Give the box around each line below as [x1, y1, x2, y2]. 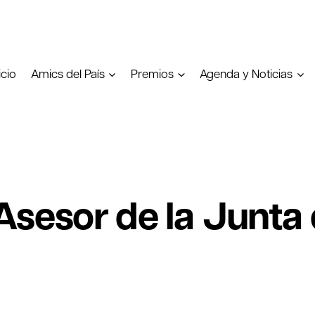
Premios [131, 65, 174, 82]
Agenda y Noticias [200, 65, 293, 82]
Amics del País [30, 65, 105, 82]
